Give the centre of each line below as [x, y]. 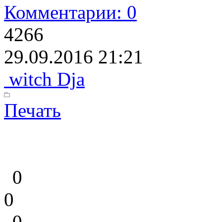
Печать [32, 110]
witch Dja [44, 79]
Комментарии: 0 [70, 12]
